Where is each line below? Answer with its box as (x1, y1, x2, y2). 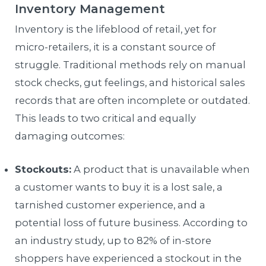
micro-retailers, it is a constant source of (15, 40, 216, 53)
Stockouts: (15, 163, 72, 176)
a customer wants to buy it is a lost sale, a (15, 181, 223, 194)
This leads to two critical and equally (15, 112, 197, 124)
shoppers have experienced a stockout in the (15, 252, 242, 265)
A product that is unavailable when (71, 163, 251, 176)
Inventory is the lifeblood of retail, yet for (15, 23, 217, 35)
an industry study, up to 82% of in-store (15, 235, 212, 247)
